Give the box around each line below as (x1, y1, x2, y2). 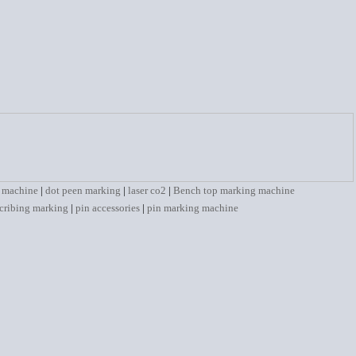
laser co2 (128, 184, 166, 196)
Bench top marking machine (173, 184, 295, 196)
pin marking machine (146, 202, 238, 214)
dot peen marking (45, 184, 121, 196)
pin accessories (75, 202, 140, 214)
